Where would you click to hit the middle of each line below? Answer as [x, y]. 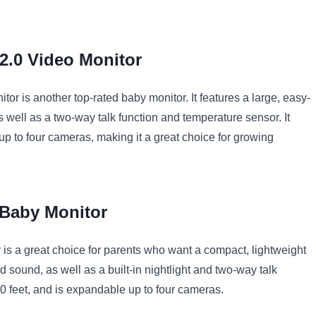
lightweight [278, 250]
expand [84, 290]
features [218, 98]
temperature [211, 118]
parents [121, 250]
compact [224, 250]
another [51, 98]
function [137, 118]
